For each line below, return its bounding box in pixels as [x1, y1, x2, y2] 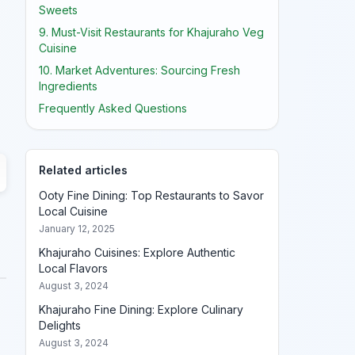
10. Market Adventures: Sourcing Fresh [39, 63, 240, 77]
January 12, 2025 [39, 223, 115, 235]
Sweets [39, 3, 78, 17]
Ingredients [39, 79, 97, 93]
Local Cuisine [39, 204, 108, 218]
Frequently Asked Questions [39, 101, 187, 115]
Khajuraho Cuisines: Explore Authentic [39, 246, 235, 259]
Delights [39, 319, 81, 332]
